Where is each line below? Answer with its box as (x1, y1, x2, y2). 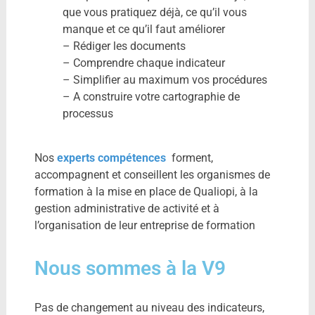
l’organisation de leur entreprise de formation (34, 219, 255, 232)
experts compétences (56, 151, 166, 165)
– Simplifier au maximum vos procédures (62, 73, 267, 86)
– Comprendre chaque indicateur (62, 56, 225, 70)
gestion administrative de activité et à (34, 202, 219, 215)
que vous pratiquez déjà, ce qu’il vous (62, 6, 247, 19)
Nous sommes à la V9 (34, 257, 226, 280)
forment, (165, 151, 213, 165)
